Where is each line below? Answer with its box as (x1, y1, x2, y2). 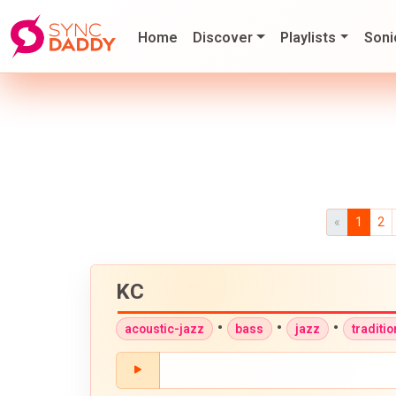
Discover (193, 29, 254, 46)
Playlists (280, 29, 337, 46)
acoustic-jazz (124, 322, 204, 336)
